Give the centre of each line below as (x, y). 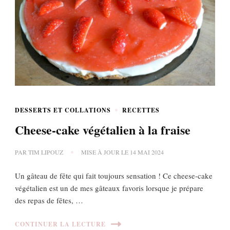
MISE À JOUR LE (106, 152)
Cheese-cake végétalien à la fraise (103, 129)
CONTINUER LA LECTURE (60, 224)
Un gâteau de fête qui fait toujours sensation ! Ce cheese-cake (114, 175)
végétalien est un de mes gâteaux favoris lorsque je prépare (109, 188)
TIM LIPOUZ (46, 152)
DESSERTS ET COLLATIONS (63, 110)
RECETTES (141, 110)
